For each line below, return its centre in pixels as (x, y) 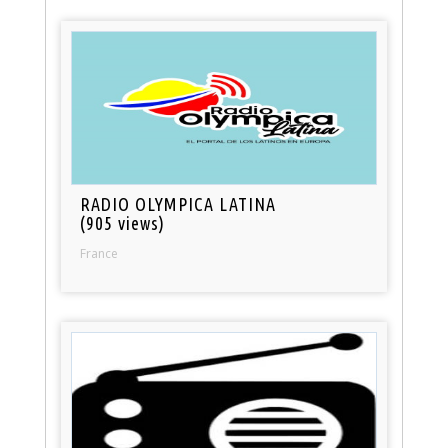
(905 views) (123, 222)
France (99, 253)
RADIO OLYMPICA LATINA (178, 203)
